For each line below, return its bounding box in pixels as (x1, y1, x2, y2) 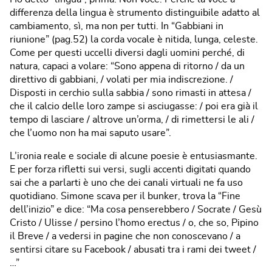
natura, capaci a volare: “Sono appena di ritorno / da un (10, 61, 245, 71)
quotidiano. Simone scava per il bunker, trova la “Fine (10, 191, 240, 201)
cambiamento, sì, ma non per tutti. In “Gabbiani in (10, 21, 223, 31)
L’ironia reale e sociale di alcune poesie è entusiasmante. (10, 151, 257, 161)
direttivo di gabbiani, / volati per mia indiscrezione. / (10, 74, 233, 84)
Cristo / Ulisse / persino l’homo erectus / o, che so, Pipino (10, 217, 259, 228)
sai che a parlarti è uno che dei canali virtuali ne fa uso (10, 177, 243, 188)
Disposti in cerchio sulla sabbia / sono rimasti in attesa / (10, 87, 251, 98)
